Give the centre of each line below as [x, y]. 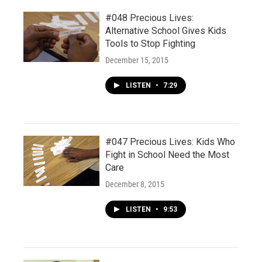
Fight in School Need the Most [167, 155]
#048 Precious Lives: [149, 18]
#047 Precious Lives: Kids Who [170, 142]
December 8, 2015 [135, 184]
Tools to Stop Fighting [150, 44]
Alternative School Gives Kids [166, 31]
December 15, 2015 [137, 60]
